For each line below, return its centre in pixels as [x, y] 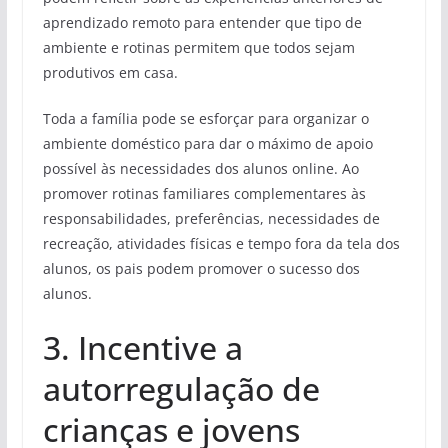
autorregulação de [181, 388]
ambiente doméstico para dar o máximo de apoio [207, 143]
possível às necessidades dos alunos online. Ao [200, 168]
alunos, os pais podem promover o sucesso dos [201, 268]
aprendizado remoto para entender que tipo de [202, 22]
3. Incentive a [142, 347]
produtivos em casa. [110, 72]
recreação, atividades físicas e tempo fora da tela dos [221, 243]
